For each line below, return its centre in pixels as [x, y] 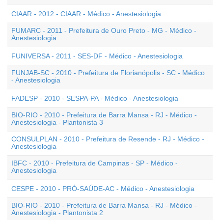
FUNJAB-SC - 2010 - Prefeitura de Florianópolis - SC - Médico [108, 73]
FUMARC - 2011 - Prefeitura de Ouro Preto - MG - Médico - [104, 30]
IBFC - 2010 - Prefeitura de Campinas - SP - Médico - [95, 163]
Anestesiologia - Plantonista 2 [57, 213]
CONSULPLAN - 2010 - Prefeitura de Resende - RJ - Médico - [108, 139]
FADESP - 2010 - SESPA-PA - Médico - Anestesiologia [95, 98]
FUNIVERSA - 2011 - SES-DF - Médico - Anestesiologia [97, 56]
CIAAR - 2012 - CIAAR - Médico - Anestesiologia [86, 14]
